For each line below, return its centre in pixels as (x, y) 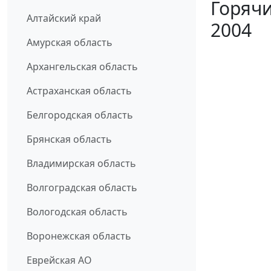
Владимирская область (81, 164)
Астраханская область (79, 91)
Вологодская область (77, 212)
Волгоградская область (82, 188)
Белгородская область (80, 115)
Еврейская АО (59, 260)
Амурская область (70, 43)
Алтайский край (64, 18)
